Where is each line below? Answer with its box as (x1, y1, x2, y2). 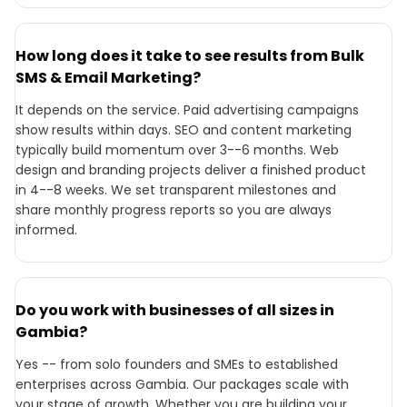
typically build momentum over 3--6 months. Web (15, 141, 339, 159)
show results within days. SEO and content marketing (15, 121, 352, 139)
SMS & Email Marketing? (15, 67, 201, 88)
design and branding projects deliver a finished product (15, 161, 366, 179)
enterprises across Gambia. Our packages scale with (15, 375, 349, 393)
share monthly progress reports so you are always (15, 201, 332, 219)
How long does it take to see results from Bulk (15, 45, 364, 66)
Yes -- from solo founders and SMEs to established (15, 355, 338, 373)
